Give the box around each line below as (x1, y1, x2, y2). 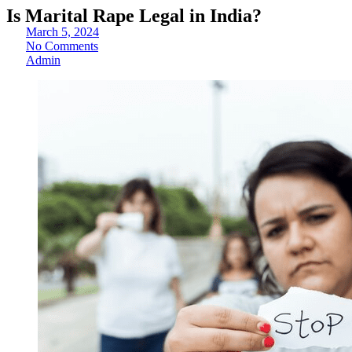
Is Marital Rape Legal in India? (6, 5, 262, 26)
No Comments (26, 39, 98, 53)
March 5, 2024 (26, 25, 99, 38)
